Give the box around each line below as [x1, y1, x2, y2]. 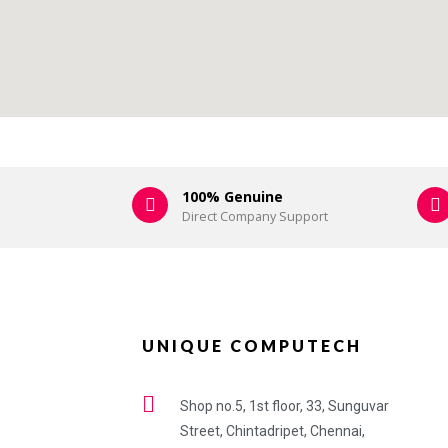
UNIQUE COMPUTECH [142, 336, 362, 356]
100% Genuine [182, 187, 283, 207]
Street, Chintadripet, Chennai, [179, 423, 365, 440]
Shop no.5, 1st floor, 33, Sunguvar [179, 398, 389, 415]
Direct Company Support [182, 208, 328, 226]
